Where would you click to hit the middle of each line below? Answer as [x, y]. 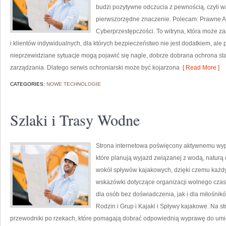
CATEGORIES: [28, 84]
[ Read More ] [200, 68]
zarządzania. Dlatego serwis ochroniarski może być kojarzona [95, 68]
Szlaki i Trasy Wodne [75, 120]
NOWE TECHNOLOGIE [74, 84]
